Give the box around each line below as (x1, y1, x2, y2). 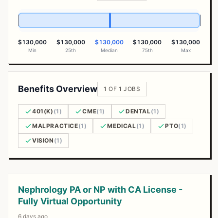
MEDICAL (107, 122, 136, 129)
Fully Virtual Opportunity (18, 196, 122, 206)
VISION (32, 137, 54, 144)
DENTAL (126, 108, 151, 115)
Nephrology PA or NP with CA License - (18, 184, 182, 195)
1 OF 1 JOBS (104, 85, 141, 92)
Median (100, 47, 118, 53)
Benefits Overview (18, 84, 97, 94)
